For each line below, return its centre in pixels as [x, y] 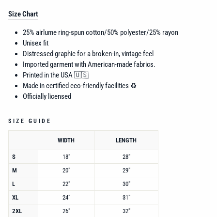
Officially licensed [47, 96]
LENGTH [126, 140]
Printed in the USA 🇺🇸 [56, 75]
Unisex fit [36, 43]
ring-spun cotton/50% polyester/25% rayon [118, 32]
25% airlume [40, 32]
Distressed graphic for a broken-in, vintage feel [88, 54]
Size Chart [23, 14]
